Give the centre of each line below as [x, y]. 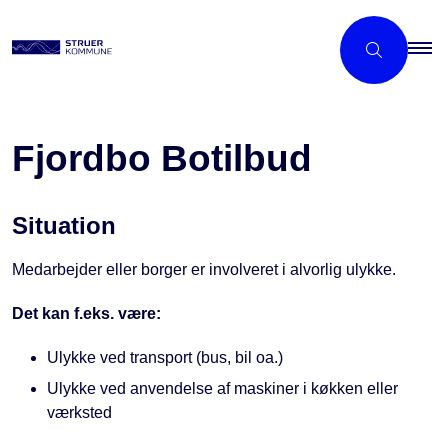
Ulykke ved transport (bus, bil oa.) [165, 357]
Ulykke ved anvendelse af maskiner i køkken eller [222, 389]
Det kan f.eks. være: [86, 313]
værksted [79, 413]
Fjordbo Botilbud [162, 158]
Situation [64, 225]
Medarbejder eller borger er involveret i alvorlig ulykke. [204, 269]
